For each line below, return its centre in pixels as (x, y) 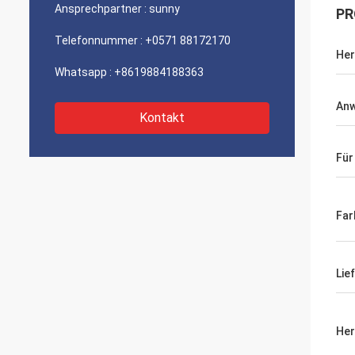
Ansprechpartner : (101, 9)
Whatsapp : (83, 72)
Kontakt (162, 118)
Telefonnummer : (99, 40)
